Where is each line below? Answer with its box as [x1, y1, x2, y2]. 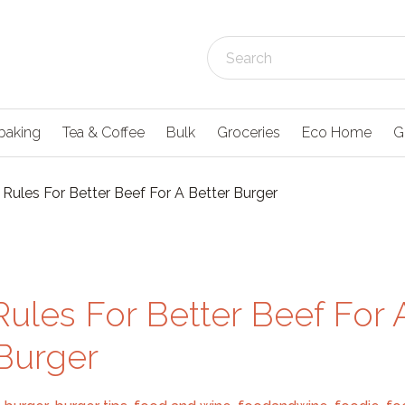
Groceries [217, 124, 280, 141]
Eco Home [302, 124, 372, 141]
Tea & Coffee [62, 124, 145, 141]
